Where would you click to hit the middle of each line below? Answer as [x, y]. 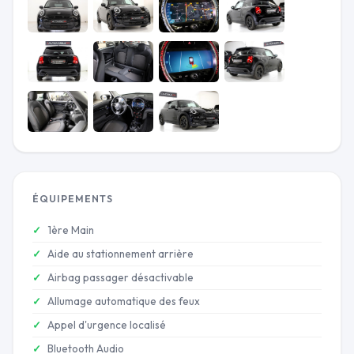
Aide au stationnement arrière [121, 253]
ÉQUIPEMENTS [73, 198]
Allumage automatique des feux [124, 301]
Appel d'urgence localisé [107, 324]
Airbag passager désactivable [121, 277]
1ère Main [71, 230]
